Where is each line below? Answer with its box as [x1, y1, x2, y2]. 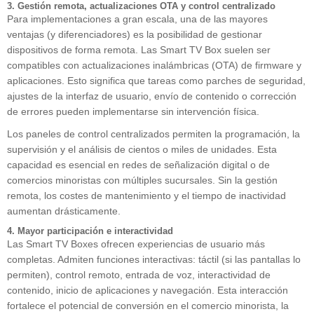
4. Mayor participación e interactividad [7, 226, 173, 237]
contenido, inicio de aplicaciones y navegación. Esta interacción [7, 285, 288, 296]
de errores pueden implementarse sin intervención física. [7, 106, 259, 118]
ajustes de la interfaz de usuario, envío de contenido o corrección [7, 90, 296, 102]
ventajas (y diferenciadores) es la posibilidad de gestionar [7, 29, 262, 41]
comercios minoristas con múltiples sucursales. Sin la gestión [7, 175, 278, 186]
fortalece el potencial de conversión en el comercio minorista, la [7, 300, 289, 312]
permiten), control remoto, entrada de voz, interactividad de [7, 269, 271, 281]
